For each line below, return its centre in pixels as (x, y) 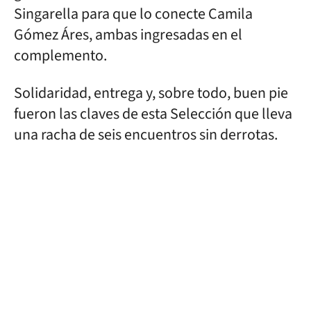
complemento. (60, 56)
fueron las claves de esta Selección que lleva (153, 114)
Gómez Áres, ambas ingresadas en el (128, 35)
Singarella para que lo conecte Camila (133, 14)
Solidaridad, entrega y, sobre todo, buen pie (151, 93)
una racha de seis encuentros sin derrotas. (146, 135)
